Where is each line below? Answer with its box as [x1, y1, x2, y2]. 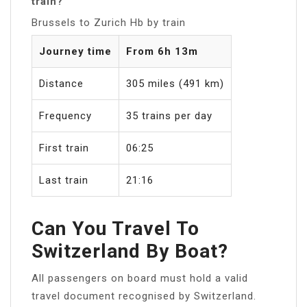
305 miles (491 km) [126, 77, 224, 90]
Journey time [39, 45, 112, 58]
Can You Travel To [32, 217, 199, 240]
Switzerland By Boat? [32, 239, 228, 262]
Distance [39, 77, 84, 90]
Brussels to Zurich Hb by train [32, 16, 186, 29]
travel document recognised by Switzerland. [32, 289, 256, 302]
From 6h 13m [126, 45, 198, 58]
